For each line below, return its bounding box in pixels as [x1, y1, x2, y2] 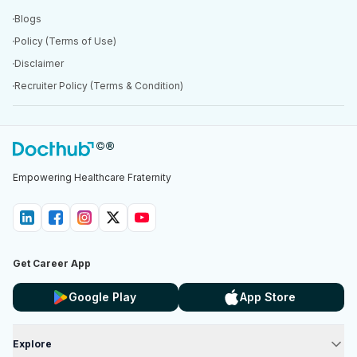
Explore [13, 338, 52, 350]
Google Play [68, 290, 136, 304]
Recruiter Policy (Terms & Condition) [14, 80, 183, 92]
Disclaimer [14, 57, 64, 69]
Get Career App [13, 257, 91, 269]
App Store [240, 290, 296, 304]
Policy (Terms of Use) [14, 35, 116, 47]
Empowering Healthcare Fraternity [13, 171, 171, 183]
